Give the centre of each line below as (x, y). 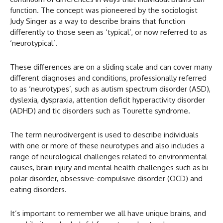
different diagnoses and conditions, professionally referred (108, 78)
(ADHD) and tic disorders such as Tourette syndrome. (100, 111)
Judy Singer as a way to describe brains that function (98, 21)
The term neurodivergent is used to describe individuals (104, 134)
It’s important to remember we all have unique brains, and (108, 213)
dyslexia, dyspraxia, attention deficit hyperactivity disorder (108, 100)
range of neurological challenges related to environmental (109, 156)
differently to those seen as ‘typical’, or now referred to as (109, 32)
